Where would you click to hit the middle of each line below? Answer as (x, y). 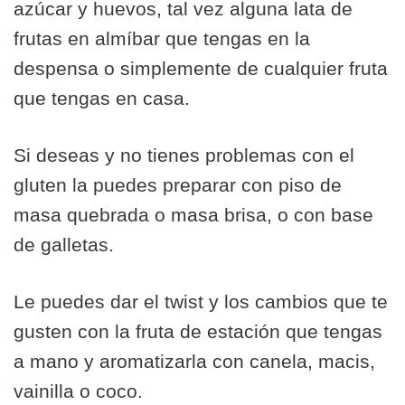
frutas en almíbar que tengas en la (162, 38)
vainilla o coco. (78, 391)
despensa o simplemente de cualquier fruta (201, 68)
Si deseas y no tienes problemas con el (184, 155)
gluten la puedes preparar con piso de (178, 185)
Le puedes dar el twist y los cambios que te (201, 301)
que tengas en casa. (102, 98)
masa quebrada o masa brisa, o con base (193, 215)
